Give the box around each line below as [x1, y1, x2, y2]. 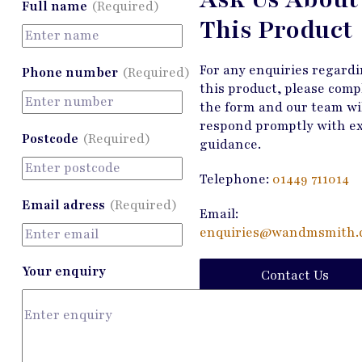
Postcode [21, 129, 78, 148]
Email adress [21, 196, 105, 214]
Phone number [21, 63, 118, 82]
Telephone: [199, 170, 272, 188]
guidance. [199, 135, 261, 154]
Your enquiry [21, 262, 106, 280]
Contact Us [261, 266, 330, 284]
